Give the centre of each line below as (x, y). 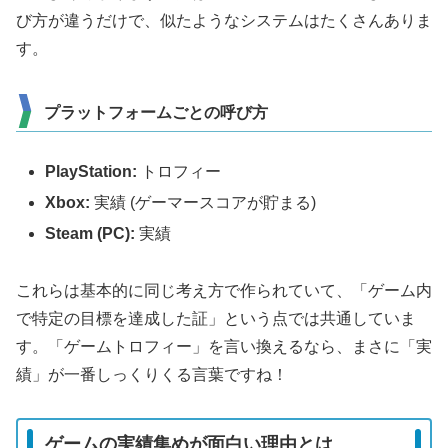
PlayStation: (91, 171)
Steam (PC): (90, 234)
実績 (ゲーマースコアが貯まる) (203, 203)
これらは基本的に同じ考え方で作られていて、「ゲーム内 (224, 291)
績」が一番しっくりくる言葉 (120, 375)
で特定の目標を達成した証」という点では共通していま (216, 319)
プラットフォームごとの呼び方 (156, 113)
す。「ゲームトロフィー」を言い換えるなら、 (184, 347)
